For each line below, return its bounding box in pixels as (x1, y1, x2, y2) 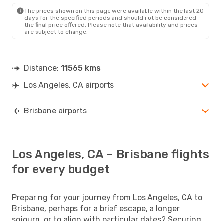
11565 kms (61, 63, 101, 73)
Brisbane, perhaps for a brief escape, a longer (12, 203, 180, 213)
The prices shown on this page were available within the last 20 (24, 7, 204, 14)
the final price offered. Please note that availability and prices (24, 21, 198, 28)
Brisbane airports (24, 106, 87, 115)
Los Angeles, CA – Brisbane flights (12, 147, 209, 161)
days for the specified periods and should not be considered (24, 14, 196, 21)
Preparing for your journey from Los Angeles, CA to (12, 192, 202, 202)
